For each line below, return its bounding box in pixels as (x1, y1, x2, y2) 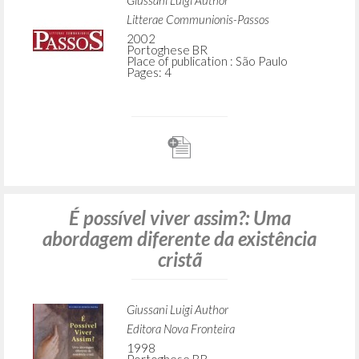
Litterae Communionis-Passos (126, 12, 269, 27)
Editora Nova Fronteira (126, 321, 235, 337)
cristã (157, 248, 202, 272)
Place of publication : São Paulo (126, 54, 288, 69)
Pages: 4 (126, 65, 171, 80)
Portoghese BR (126, 42, 208, 58)
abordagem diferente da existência (42, 227, 317, 251)
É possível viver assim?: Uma (68, 206, 291, 230)
